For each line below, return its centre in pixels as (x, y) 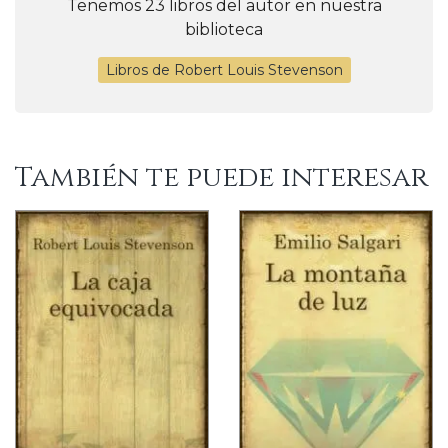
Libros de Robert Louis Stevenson (224, 69)
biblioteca (224, 29)
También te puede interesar (221, 177)
